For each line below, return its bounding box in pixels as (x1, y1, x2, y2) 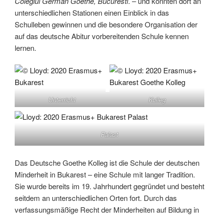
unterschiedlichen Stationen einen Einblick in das (15, 7, 169, 18)
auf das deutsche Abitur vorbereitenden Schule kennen (15, 30, 189, 41)
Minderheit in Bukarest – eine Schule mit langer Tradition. (15, 169, 195, 179)
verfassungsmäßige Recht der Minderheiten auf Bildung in (15, 204, 199, 215)
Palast (101, 130, 118, 139)
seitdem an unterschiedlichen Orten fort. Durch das (15, 192, 177, 203)
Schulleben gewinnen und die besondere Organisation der (15, 19, 197, 29)
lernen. (15, 42, 36, 53)
